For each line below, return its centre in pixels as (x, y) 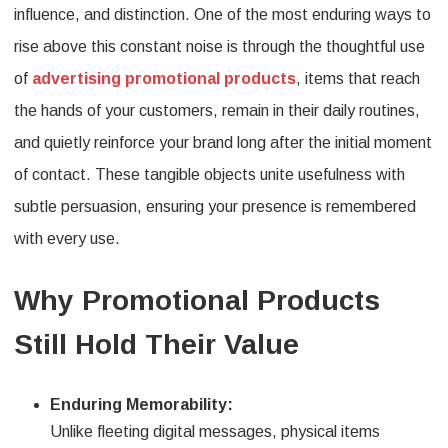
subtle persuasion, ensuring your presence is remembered (215, 207)
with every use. (67, 239)
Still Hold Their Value (156, 345)
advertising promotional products (164, 79)
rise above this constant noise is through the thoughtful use (219, 47)
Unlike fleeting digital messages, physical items (215, 432)
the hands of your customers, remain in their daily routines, (217, 111)
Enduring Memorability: (141, 405)
